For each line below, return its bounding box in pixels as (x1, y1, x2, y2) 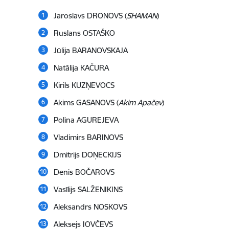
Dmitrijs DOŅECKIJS (53, 150, 121, 160)
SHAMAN (126, 11, 157, 21)
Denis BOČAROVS (53, 167, 114, 177)
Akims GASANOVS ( (53, 98, 119, 108)
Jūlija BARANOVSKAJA (53, 45, 128, 56)
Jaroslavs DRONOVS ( (53, 11, 127, 21)
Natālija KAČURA (53, 63, 109, 73)
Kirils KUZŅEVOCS (53, 80, 114, 90)
